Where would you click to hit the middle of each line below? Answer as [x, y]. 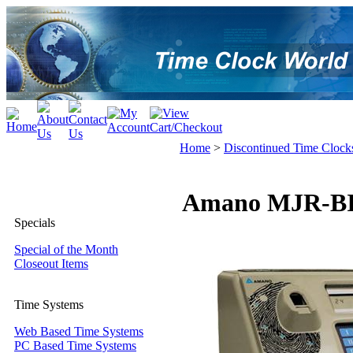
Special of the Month [66, 249]
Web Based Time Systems [79, 331]
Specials [35, 223]
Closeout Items [51, 264]
